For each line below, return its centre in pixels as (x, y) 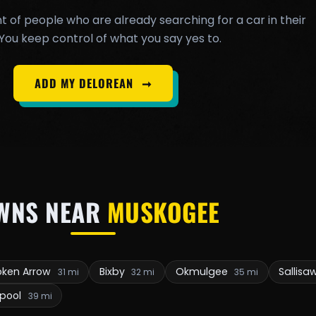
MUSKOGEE (164, 211)
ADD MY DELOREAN (86, 83)
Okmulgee (203, 272)
